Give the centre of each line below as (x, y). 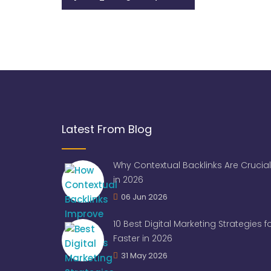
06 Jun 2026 (144, 197)
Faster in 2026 (143, 238)
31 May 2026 (144, 255)
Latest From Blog (107, 129)
